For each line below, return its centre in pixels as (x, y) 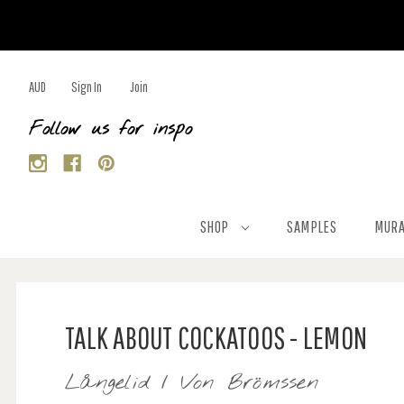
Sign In (87, 87)
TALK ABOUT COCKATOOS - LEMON (216, 338)
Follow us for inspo (110, 129)
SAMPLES (312, 227)
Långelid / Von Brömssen (192, 383)
